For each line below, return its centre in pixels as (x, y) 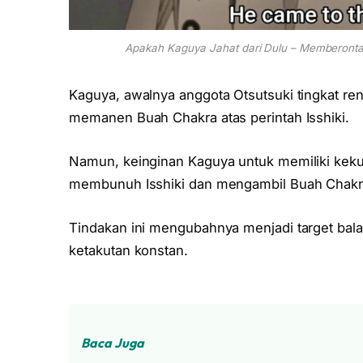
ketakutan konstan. (128, 250)
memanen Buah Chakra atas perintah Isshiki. (209, 118)
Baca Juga (113, 343)
